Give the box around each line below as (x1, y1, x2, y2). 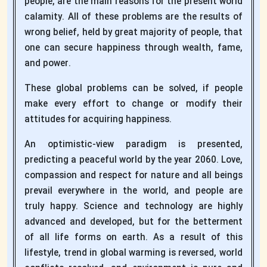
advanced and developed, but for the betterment (24, 215, 243, 229)
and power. (24, 56, 71, 71)
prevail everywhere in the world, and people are (24, 184, 243, 198)
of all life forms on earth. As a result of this (24, 230, 243, 245)
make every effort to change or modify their (24, 97, 243, 111)
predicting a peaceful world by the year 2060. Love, (24, 153, 243, 167)
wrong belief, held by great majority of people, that (24, 25, 243, 40)
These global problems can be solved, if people (24, 81, 243, 96)
